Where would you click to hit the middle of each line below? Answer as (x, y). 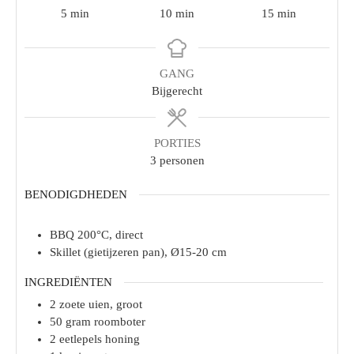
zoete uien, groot (101, 304)
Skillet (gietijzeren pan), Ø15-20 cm (138, 252)
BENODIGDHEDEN (76, 194)
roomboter (120, 322)
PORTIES (177, 143)
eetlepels (81, 339)
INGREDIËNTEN (68, 282)
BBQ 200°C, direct (96, 234)
